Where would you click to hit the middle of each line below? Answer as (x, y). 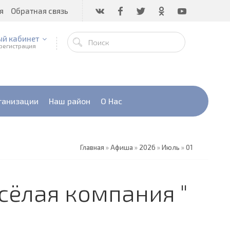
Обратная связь (40, 11)
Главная (92, 147)
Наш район (70, 101)
